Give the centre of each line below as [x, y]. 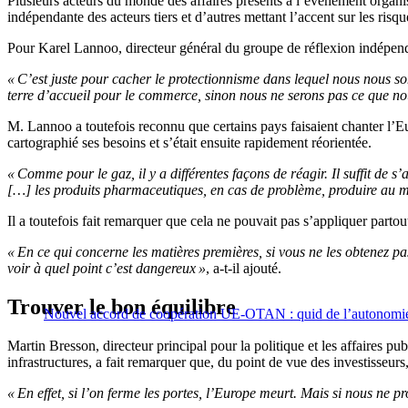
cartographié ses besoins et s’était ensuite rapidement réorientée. [189, 143]
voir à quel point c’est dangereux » [107, 269]
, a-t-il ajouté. [244, 269]
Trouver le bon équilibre [122, 307]
